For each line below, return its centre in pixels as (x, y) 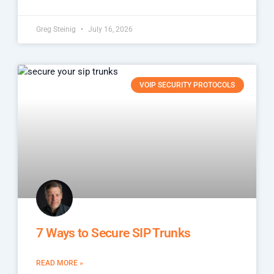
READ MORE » (60, 263)
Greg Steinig (57, 30)
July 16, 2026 (110, 30)
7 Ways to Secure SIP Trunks (113, 233)
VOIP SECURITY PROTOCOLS (187, 85)
